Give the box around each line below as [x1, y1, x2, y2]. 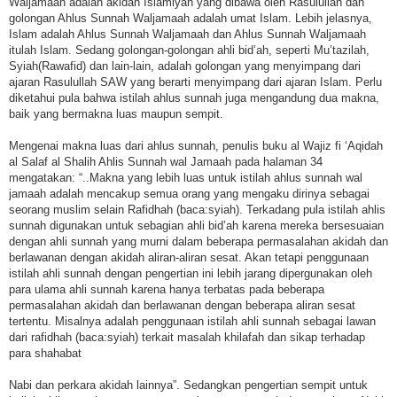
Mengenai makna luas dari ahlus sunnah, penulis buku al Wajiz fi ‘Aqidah [9, 139, 383, 153]
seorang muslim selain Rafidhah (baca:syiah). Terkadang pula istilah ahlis [9, 203, 385, 217]
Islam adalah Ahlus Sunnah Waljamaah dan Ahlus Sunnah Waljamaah [9, 27, 366, 42]
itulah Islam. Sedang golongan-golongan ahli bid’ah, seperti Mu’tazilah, [9, 43, 370, 58]
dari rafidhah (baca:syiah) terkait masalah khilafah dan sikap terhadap [9, 331, 365, 345]
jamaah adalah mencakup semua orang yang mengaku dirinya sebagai [9, 187, 370, 201]
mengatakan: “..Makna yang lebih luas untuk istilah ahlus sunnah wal [9, 171, 362, 185]
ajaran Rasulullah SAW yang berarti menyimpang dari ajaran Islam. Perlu [9, 75, 382, 90]
